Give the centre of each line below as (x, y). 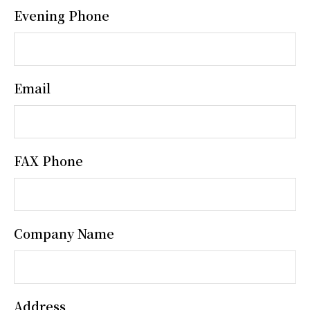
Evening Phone (62, 15)
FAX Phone (48, 160)
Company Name (64, 233)
